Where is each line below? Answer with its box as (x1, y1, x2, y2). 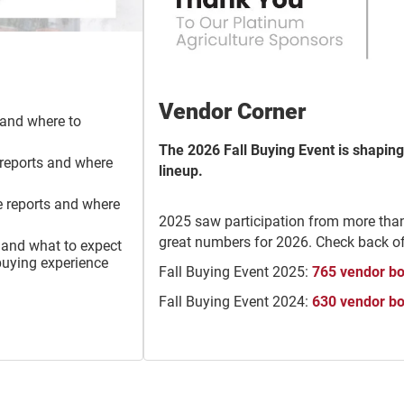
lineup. (159, 162, 203, 180)
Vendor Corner (159, 98, 306, 125)
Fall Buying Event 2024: (159, 293, 312, 311)
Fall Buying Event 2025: (159, 263, 312, 281)
